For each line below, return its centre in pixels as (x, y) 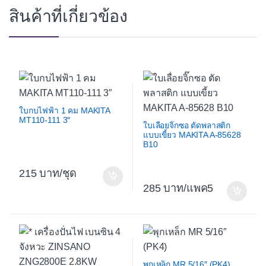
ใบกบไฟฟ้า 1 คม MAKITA (64, 110)
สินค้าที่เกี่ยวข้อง (69, 16)
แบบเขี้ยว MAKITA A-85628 (192, 135)
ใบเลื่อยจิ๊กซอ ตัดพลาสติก (187, 125)
